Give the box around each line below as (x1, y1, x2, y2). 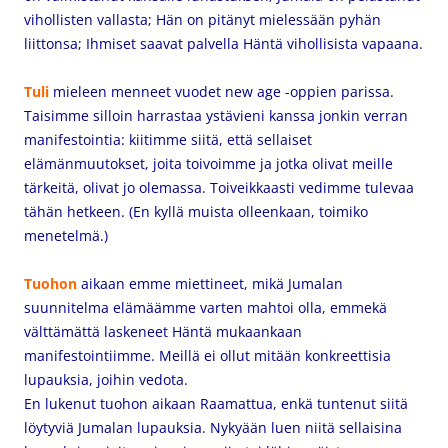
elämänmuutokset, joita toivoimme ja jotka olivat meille (24, 154, 393, 173)
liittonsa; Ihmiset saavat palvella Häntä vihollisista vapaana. (24, 34, 423, 53)
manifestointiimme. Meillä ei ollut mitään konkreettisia (24, 346, 391, 365)
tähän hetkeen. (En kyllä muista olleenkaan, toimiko (24, 202, 368, 221)
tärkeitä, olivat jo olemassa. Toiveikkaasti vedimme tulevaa (24, 178, 414, 197)
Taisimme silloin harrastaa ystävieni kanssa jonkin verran (24, 106, 408, 125)
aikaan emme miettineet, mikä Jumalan (81, 274, 343, 293)
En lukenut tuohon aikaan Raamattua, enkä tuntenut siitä (24, 394, 408, 413)
